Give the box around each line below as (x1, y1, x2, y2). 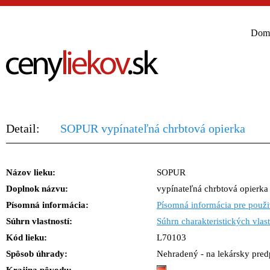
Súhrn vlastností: (6, 216, 72, 226)
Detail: (6, 122, 40, 135)
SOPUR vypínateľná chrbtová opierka (60, 122, 245, 135)
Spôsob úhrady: (6, 249, 67, 259)
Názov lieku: (6, 168, 55, 177)
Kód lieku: (6, 233, 47, 242)
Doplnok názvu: (6, 184, 68, 193)
